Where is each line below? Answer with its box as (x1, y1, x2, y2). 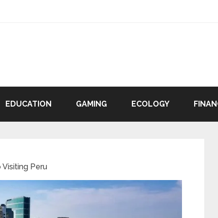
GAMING (76, 99, 107, 109)
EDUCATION (5, 99, 52, 109)
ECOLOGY (131, 99, 169, 109)
